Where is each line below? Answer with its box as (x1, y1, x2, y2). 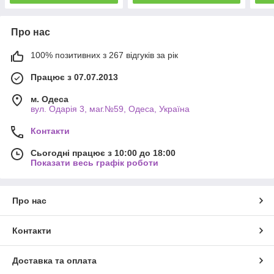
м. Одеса (31, 94, 68, 104)
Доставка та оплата (12, 255, 97, 265)
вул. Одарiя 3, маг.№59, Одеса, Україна (31, 103, 190, 114)
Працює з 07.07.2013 (31, 72, 118, 82)
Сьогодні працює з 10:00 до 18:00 (31, 147, 176, 158)
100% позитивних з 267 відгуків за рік (31, 50, 178, 60)
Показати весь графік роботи (31, 157, 158, 168)
